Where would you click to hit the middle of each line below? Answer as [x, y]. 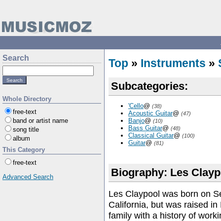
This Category [24, 150]
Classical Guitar [151, 135]
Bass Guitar [145, 128]
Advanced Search [28, 177]
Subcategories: [149, 86]
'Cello [136, 106]
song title [26, 129]
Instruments [173, 63]
